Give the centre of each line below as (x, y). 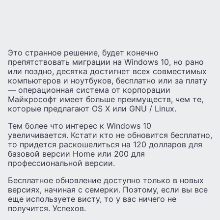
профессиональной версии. (61, 163)
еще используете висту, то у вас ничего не (92, 199)
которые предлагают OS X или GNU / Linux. (92, 108)
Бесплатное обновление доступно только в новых (106, 180)
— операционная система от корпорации (89, 90)
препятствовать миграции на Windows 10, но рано (106, 62)
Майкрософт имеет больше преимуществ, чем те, (106, 99)
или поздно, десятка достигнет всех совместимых (107, 71)
